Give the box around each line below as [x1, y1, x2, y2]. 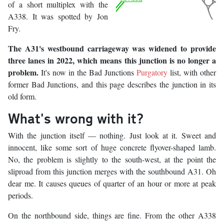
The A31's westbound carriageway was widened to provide [8, 42, 216, 54]
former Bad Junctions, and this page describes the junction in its [8, 79, 216, 90]
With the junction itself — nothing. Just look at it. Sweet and [8, 130, 216, 141]
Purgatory [136, 67, 167, 78]
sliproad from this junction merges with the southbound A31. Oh [8, 166, 216, 177]
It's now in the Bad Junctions [38, 67, 136, 78]
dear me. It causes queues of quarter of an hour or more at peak [8, 178, 216, 189]
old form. [8, 91, 36, 102]
